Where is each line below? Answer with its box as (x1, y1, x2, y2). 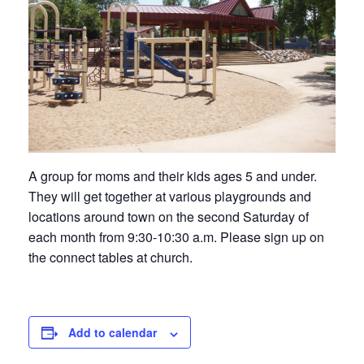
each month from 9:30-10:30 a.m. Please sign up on (28, 227, 324, 247)
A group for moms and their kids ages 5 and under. (28, 167, 317, 186)
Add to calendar (68, 324, 157, 341)
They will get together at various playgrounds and (28, 187, 311, 206)
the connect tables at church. (28, 248, 193, 267)
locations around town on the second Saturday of (28, 207, 309, 227)
